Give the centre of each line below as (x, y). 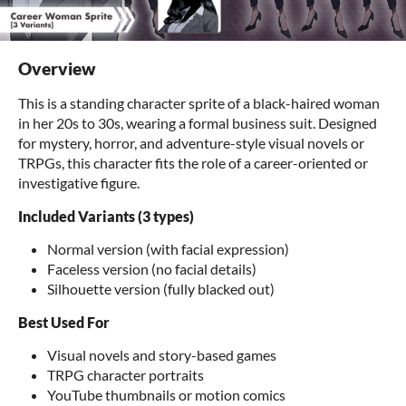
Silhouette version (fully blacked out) (161, 289)
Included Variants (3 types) (106, 216)
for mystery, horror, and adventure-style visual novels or (191, 143)
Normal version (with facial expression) (168, 249)
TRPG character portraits (126, 375)
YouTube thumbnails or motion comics (166, 395)
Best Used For (64, 322)
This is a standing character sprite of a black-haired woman (199, 103)
